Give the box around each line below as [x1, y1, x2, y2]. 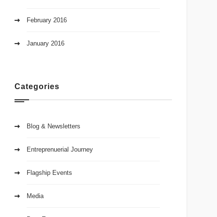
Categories [15, 82, 60, 91]
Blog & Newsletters [27, 123, 81, 130]
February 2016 [27, 16, 67, 24]
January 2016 [27, 40, 65, 47]
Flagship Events [27, 169, 73, 177]
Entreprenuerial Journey [27, 146, 93, 154]
